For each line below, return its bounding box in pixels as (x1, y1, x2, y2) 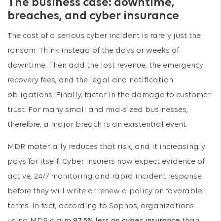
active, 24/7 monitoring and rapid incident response (7, 173, 202, 181)
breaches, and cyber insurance (7, 10, 179, 22)
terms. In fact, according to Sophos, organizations (7, 202, 194, 210)
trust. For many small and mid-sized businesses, (7, 106, 188, 114)
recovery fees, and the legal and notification (7, 76, 173, 84)
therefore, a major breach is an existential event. (7, 121, 187, 129)
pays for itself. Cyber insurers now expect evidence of (7, 158, 205, 166)
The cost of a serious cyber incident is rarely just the (7, 32, 201, 40)
